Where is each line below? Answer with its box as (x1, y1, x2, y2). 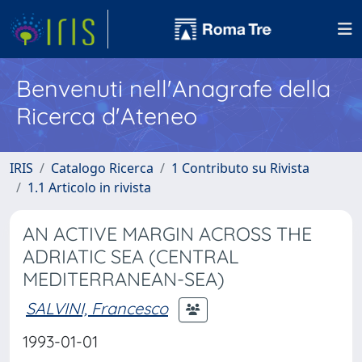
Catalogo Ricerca (51, 159, 154, 177)
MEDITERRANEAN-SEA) (23, 267, 225, 291)
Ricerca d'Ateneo (16, 101, 197, 130)
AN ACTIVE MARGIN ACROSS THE (23, 222, 312, 246)
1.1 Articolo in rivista (27, 179, 151, 196)
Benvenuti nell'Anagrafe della (16, 74, 330, 103)
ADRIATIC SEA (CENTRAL (23, 245, 238, 268)
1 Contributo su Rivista (171, 159, 309, 177)
